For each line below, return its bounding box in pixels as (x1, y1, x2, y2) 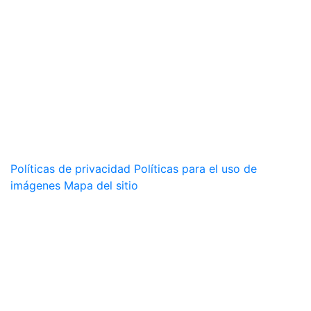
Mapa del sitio (64, 178, 138, 192)
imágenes (10, 178, 60, 192)
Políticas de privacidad (10, 162, 131, 176)
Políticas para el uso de (134, 162, 257, 176)
